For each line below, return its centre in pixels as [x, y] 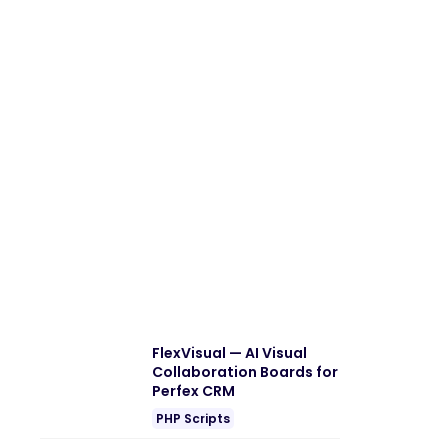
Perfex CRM [193, 390]
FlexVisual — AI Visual [229, 352]
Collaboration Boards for [245, 371]
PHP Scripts [193, 418]
